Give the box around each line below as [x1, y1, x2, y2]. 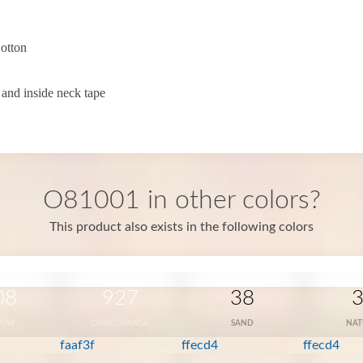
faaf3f [59, 339, 95, 352]
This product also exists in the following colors [49, 220, 314, 233]
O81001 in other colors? [42, 187, 321, 213]
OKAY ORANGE [92, 319, 150, 327]
